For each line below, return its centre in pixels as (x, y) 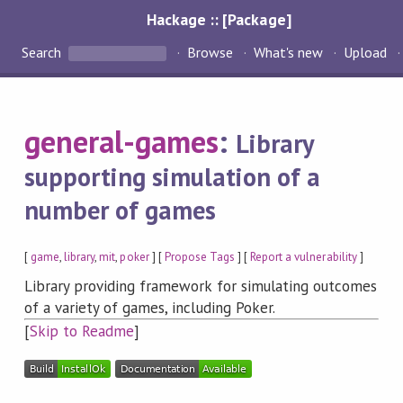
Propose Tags (200, 256)
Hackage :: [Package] (219, 19)
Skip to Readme (82, 331)
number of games (120, 210)
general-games (121, 142)
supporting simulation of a (172, 177)
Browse (210, 53)
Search (43, 53)
